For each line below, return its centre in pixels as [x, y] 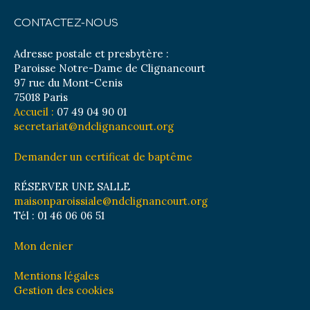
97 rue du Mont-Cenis [68, 83]
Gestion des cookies [64, 291]
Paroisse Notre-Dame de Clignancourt [110, 69]
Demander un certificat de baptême [103, 156]
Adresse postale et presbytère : [91, 54]
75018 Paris [41, 98]
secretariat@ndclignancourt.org [94, 127]
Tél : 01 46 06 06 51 [59, 216]
